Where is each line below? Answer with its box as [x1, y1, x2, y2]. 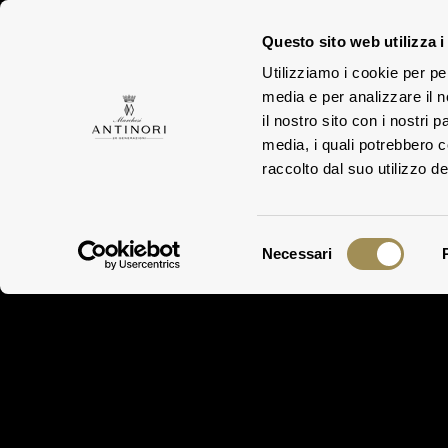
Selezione [261, 232, 327, 250]
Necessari [262, 245, 333, 262]
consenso [261, 280, 326, 298]
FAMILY [182, 54, 249, 70]
